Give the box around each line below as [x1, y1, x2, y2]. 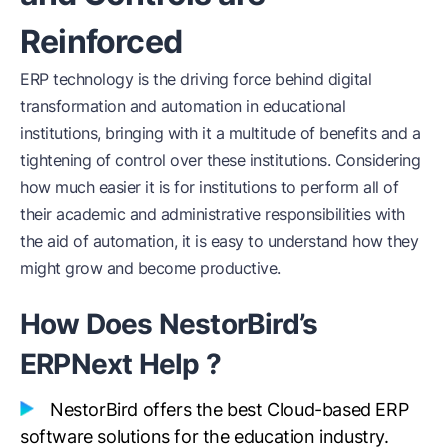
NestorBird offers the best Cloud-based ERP [50, 398, 409, 420]
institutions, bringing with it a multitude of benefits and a [20, 122, 420, 143]
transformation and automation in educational [20, 95, 345, 116]
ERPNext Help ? [20, 346, 221, 381]
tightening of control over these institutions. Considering [20, 149, 420, 170]
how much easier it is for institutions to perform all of [20, 176, 398, 197]
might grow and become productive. [20, 257, 281, 278]
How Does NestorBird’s [20, 306, 318, 341]
